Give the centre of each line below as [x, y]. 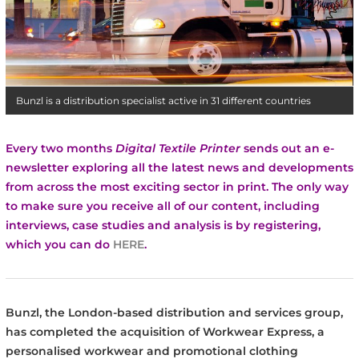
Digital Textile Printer [177, 149]
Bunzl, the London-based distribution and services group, [174, 313]
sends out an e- [288, 149]
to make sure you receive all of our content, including [162, 206]
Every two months [58, 149]
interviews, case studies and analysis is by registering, [163, 226]
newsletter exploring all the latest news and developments [179, 168]
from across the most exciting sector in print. [138, 187]
